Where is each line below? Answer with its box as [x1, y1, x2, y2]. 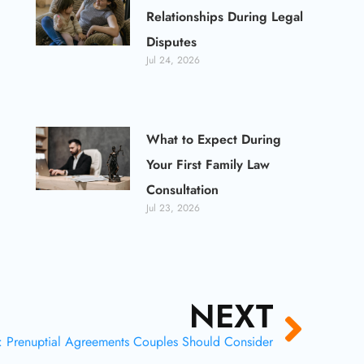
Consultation [146, 180, 219, 200]
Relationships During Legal [146, 7, 304, 27]
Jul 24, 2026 [146, 53, 201, 68]
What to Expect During [146, 130, 282, 149]
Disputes [146, 32, 197, 52]
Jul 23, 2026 [146, 201, 201, 216]
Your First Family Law [146, 155, 271, 175]
